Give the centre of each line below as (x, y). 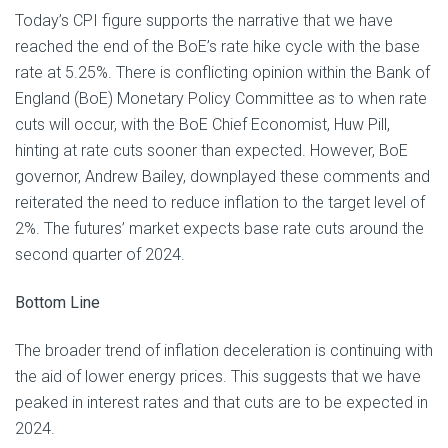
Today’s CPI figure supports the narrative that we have (204, 20)
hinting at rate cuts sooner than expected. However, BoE (211, 150)
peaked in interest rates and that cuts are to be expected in (221, 402)
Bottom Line (57, 302)
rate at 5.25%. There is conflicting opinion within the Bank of (222, 72)
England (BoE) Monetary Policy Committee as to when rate (221, 98)
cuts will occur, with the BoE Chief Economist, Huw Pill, (202, 124)
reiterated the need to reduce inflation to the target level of (220, 202)
